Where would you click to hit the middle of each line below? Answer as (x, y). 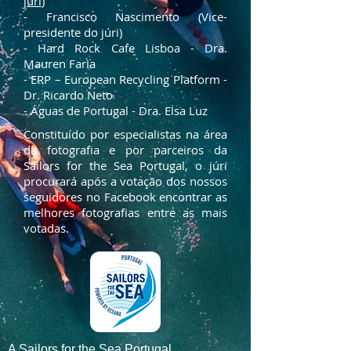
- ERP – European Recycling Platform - (125, 79)
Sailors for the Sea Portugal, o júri (125, 165)
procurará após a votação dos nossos (125, 181)
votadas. (46, 228)
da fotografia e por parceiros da (125, 149)
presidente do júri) (73, 32)
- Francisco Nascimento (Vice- (125, 16)
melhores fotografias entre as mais (125, 212)
